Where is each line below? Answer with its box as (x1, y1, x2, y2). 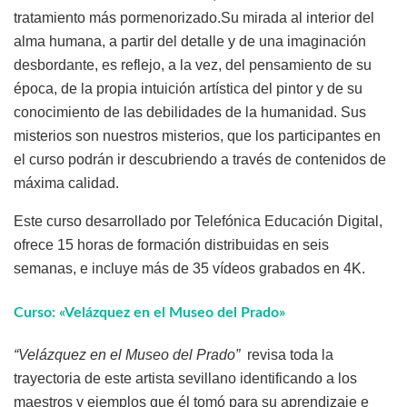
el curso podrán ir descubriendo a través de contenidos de (14, 152, 386, 168)
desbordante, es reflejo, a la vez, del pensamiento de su (14, 57, 372, 74)
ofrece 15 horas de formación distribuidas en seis (14, 237, 329, 253)
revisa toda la (243, 347, 333, 362)
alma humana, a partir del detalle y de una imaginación (14, 34, 366, 50)
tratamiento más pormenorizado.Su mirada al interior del (14, 10, 374, 26)
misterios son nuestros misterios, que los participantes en (14, 128, 381, 144)
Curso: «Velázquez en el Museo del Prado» (14, 304, 285, 320)
